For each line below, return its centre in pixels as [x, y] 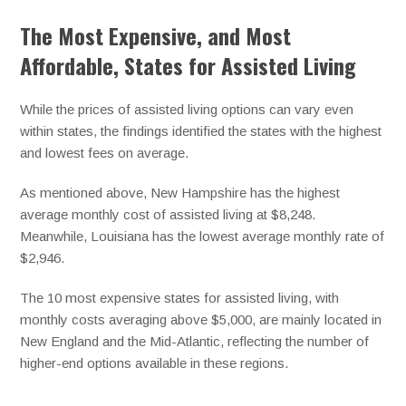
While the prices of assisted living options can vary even [187, 110]
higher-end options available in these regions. [155, 363]
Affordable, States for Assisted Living [188, 66]
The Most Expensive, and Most [156, 36]
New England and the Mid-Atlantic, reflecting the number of [195, 342]
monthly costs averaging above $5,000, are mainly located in [201, 320]
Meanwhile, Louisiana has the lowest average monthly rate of [203, 237]
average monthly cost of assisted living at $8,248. [168, 215]
